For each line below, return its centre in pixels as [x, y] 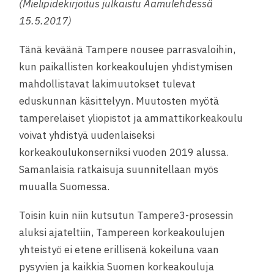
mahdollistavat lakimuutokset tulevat [108, 83]
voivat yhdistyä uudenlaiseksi [87, 135]
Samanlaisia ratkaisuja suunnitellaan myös [119, 169]
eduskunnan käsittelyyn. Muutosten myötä [119, 101]
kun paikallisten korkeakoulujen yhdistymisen [126, 66]
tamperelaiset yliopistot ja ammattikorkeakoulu [131, 118]
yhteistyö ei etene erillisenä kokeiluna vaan [119, 249]
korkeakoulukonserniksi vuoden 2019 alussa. [124, 152]
